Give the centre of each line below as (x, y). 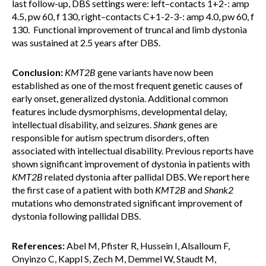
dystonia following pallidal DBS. (76, 216)
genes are (197, 124)
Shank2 (219, 190)
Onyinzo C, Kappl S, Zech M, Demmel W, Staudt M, (114, 259)
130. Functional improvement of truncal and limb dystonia (129, 29)
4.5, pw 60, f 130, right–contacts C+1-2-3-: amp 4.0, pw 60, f (133, 16)
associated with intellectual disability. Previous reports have (133, 151)
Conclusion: (37, 72)
